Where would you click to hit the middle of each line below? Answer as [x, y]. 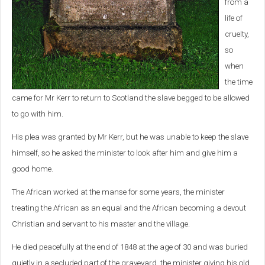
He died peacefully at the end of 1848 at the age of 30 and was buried [130, 247]
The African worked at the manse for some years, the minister [118, 192]
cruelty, [237, 34]
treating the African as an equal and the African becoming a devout [129, 208]
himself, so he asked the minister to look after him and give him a [125, 153]
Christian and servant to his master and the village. [101, 224]
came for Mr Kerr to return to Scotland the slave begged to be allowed [131, 98]
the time [239, 82]
